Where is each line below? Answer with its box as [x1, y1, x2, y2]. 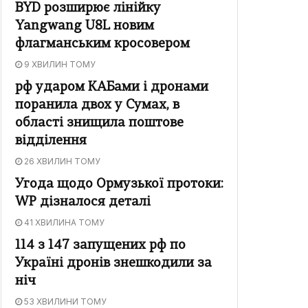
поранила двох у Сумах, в [15, 99, 179, 113]
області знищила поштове [15, 117, 184, 131]
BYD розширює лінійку [15, 2, 161, 16]
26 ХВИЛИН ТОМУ [22, 156, 100, 167]
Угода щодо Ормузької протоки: [15, 178, 223, 192]
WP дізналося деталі [15, 196, 151, 210]
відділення [15, 135, 87, 148]
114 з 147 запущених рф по [15, 239, 186, 253]
